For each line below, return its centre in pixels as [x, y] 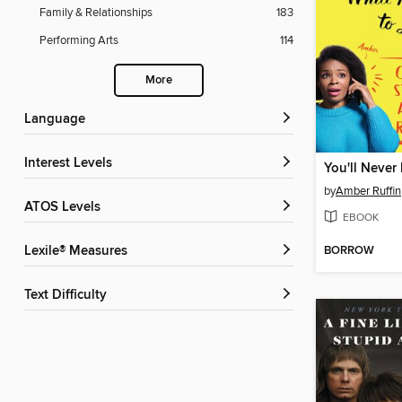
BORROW [349, 251]
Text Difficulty [69, 296]
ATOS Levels [66, 208]
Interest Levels [70, 164]
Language [58, 120]
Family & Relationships [96, 13]
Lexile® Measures [79, 252]
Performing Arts [79, 41]
